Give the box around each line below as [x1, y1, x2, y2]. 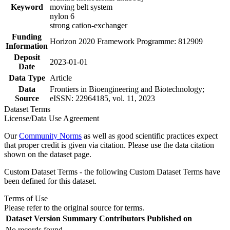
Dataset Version [6, 214, 61, 223]
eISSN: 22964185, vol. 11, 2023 [50, 93, 155, 103]
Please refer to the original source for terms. [4, 203, 144, 212]
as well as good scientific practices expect [82, 131, 218, 140]
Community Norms [19, 131, 82, 140]
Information [6, 41, 48, 50]
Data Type [8, 73, 45, 82]
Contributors [99, 214, 145, 223]
